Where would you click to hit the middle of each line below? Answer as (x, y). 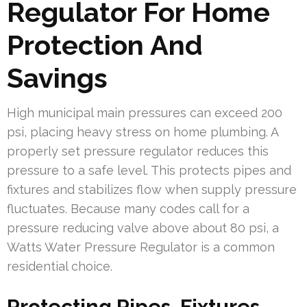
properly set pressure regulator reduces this (138, 151)
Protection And (105, 45)
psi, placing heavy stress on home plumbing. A (143, 132)
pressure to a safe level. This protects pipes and (149, 170)
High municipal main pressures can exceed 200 (145, 112)
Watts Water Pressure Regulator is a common (141, 247)
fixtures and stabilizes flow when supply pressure (152, 189)
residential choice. (60, 266)
